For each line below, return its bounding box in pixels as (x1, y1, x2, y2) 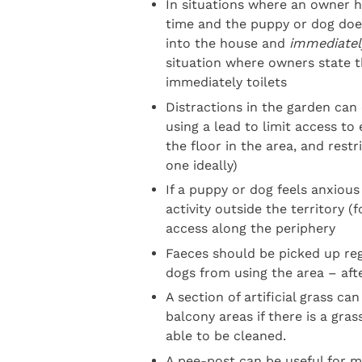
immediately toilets (165, 74, 287, 90)
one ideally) (165, 157, 238, 173)
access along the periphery (165, 221, 335, 237)
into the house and (165, 36, 289, 52)
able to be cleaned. (165, 328, 286, 344)
